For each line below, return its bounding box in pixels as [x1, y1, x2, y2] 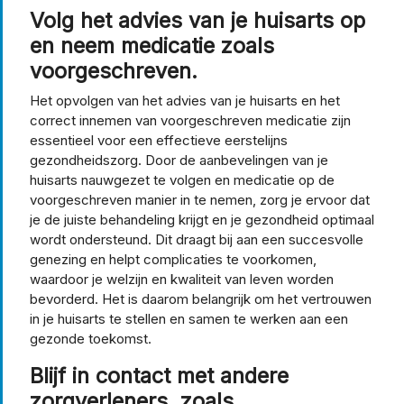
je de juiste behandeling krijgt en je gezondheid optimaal [30, 210, 374, 228]
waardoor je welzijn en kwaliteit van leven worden [30, 270, 334, 288]
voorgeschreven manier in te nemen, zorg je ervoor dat [30, 190, 370, 208]
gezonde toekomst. [30, 329, 151, 347]
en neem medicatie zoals [30, 32, 274, 59]
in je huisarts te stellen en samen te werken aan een [30, 309, 348, 327]
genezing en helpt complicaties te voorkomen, [30, 250, 317, 268]
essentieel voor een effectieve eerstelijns [30, 131, 288, 149]
